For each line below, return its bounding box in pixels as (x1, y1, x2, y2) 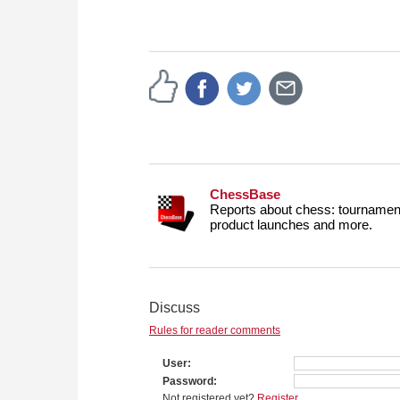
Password (162, 375, 213, 388)
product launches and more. (210, 217, 372, 233)
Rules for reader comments (149, 324, 280, 337)
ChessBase (210, 187, 280, 203)
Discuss (149, 300, 200, 316)
